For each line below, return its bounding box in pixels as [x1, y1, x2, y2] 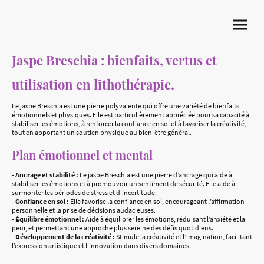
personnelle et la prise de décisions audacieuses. [12, 206, 156, 214]
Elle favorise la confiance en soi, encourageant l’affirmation [69, 197, 245, 206]
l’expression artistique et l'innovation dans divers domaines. [12, 241, 191, 250]
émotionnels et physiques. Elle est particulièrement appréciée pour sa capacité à [12, 110, 249, 119]
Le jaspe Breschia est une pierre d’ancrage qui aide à [78, 170, 232, 179]
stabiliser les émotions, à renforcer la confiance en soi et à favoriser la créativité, [12, 119, 246, 128]
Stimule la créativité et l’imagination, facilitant [116, 232, 252, 241]
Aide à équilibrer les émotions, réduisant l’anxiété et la [84, 214, 245, 223]
